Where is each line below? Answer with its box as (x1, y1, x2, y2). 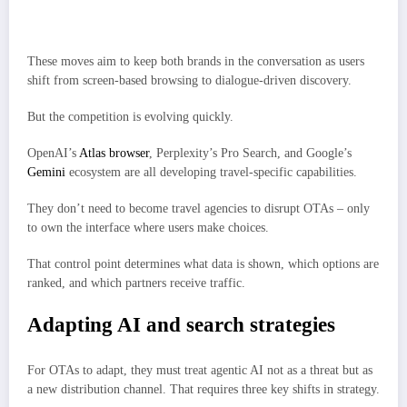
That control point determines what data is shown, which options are (27, 257, 379, 272)
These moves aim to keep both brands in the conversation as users (27, 54, 364, 68)
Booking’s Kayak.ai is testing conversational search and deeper (47, 2, 317, 15)
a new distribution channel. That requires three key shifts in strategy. (27, 382, 380, 396)
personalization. (47, 19, 114, 33)
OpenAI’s (27, 145, 79, 160)
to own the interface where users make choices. (27, 221, 269, 235)
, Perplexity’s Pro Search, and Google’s (149, 145, 352, 160)
